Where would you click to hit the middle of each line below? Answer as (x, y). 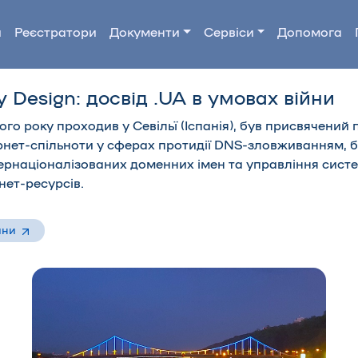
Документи (144, 33)
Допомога (310, 33)
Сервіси (229, 33)
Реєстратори (55, 33)
